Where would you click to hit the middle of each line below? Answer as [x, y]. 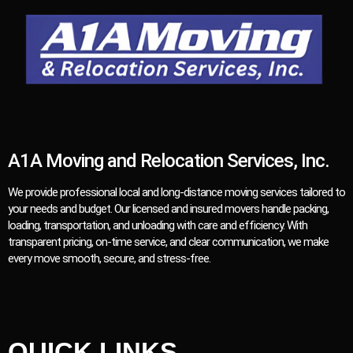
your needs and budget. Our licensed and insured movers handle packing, [168, 208]
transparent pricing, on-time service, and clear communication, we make [168, 242]
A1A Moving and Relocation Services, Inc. [169, 160]
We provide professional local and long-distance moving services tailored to [176, 192]
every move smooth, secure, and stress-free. [109, 258]
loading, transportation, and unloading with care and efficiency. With [158, 225]
